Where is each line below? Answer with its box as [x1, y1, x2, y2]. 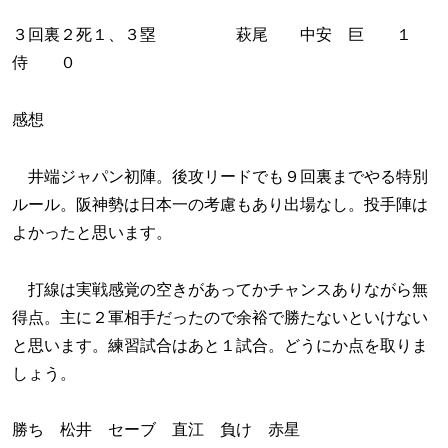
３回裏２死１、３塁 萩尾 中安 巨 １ [12, 26, 428, 44]
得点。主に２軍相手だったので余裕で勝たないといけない [12, 308, 428, 326]
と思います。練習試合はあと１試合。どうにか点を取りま [12, 336, 428, 354]
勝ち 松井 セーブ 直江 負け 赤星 [12, 421, 300, 439]
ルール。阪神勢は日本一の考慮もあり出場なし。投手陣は [12, 195, 428, 213]
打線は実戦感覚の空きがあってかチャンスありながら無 [12, 280, 428, 298]
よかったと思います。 [12, 223, 172, 241]
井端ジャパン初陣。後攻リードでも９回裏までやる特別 [12, 167, 428, 185]
